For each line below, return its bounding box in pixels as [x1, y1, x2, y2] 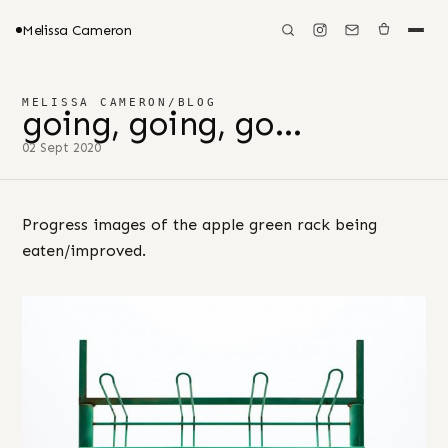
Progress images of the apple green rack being [22, 215, 377, 234]
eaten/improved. [22, 241, 146, 260]
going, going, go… [22, 104, 303, 143]
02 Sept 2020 [22, 140, 101, 155]
